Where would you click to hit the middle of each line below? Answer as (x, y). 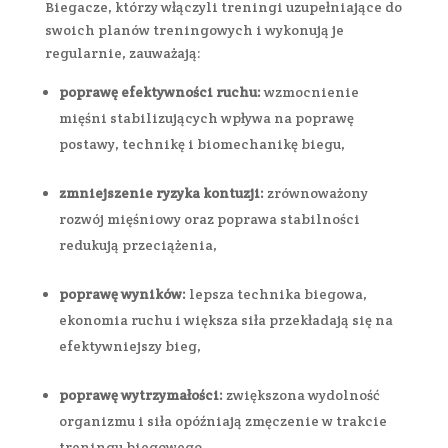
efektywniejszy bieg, (129, 345)
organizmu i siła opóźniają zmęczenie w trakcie (222, 420)
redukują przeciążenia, (137, 244)
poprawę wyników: (123, 293)
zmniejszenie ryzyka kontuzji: (161, 192)
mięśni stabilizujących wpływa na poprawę (206, 117)
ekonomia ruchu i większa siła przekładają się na (225, 319)
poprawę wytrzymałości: (142, 394)
